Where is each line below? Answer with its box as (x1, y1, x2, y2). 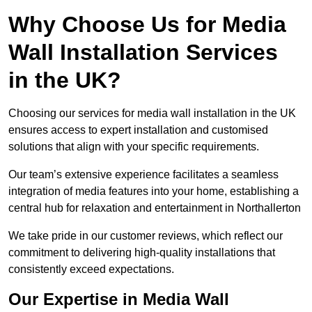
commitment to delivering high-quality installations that (8, 247, 275, 259)
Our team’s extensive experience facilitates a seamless (8, 169, 279, 181)
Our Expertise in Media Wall (8, 290, 229, 309)
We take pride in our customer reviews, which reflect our (8, 230, 283, 242)
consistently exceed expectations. (8, 263, 174, 276)
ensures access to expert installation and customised (8, 124, 268, 136)
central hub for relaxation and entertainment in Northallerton (8, 202, 301, 214)
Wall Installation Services (8, 40, 278, 65)
